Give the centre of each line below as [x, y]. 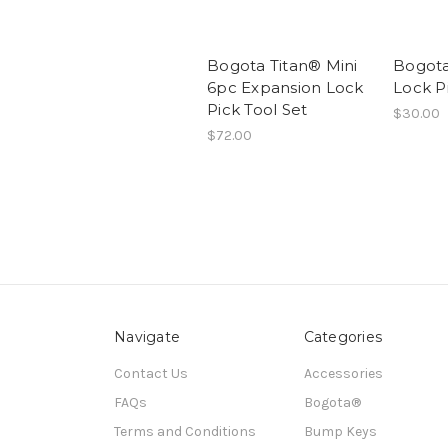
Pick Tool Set [257, 110]
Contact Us [151, 374]
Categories [342, 337]
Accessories [343, 374]
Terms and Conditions [185, 432]
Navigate [147, 337]
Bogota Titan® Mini [282, 66]
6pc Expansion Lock [285, 88]
